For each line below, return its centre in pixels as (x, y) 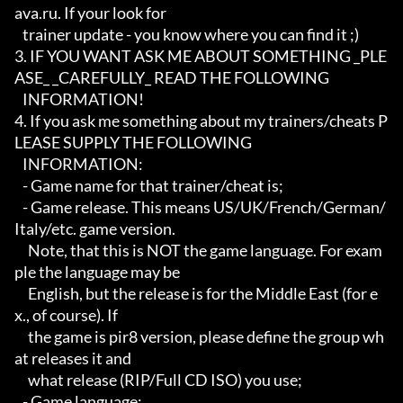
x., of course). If (66, 315)
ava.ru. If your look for (90, 13)
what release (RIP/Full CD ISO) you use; (21, 380)
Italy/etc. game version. (95, 229)
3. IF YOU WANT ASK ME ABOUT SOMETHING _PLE (201, 56)
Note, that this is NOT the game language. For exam (21, 251)
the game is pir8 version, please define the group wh (21, 337)
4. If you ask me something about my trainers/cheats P (201, 121)
